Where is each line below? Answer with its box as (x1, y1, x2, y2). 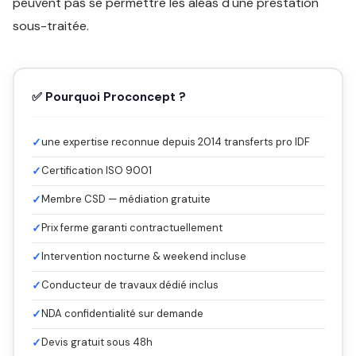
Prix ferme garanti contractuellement (41, 220, 222, 234)
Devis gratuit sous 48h (41, 335, 153, 349)
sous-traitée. (13, 17, 89, 34)
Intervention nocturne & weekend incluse (41, 249, 246, 263)
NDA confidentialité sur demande (41, 306, 203, 320)
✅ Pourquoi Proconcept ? (31, 88, 186, 105)
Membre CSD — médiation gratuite (41, 192, 211, 206)
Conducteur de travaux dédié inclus (41, 277, 219, 292)
